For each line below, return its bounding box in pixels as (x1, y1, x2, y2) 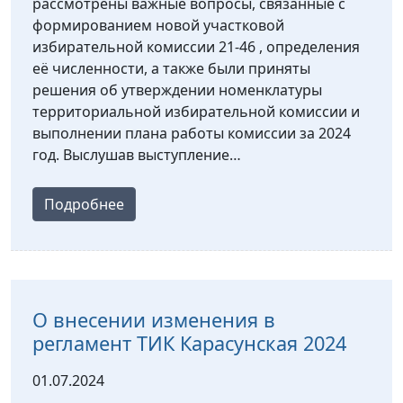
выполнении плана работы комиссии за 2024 (32, 123, 351, 144)
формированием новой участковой (32, 15, 284, 36)
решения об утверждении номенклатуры (32, 80, 322, 101)
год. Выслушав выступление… (32, 145, 241, 166)
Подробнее (44, 194, 124, 215)
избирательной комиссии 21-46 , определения (32, 37, 360, 58)
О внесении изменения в (32, 307, 275, 334)
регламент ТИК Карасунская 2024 (32, 330, 346, 357)
